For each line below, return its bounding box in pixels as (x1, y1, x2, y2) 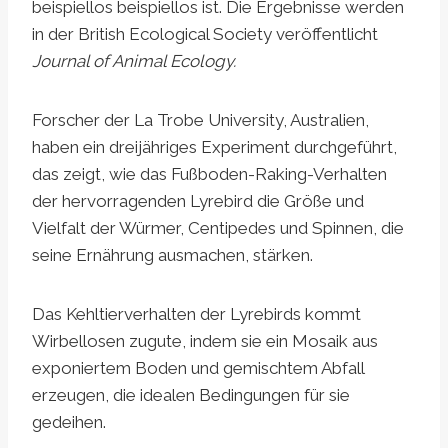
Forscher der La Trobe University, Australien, (32, 110, 369, 131)
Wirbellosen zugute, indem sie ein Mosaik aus (32, 331, 378, 352)
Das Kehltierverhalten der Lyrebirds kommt (32, 304, 361, 325)
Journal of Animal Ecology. (32, 51, 236, 72)
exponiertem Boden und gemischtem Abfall (32, 358, 364, 379)
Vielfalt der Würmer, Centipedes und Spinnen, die (32, 218, 404, 239)
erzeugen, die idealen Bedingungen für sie (32, 385, 350, 406)
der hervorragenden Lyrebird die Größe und (32, 191, 364, 212)
